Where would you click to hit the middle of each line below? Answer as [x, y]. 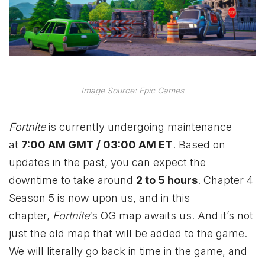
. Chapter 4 [225, 180]
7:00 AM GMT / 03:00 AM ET [97, 145]
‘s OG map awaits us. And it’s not [171, 216]
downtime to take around [72, 180]
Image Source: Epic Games [132, 90]
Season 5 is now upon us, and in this [99, 198]
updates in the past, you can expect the [107, 163]
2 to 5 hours [167, 180]
